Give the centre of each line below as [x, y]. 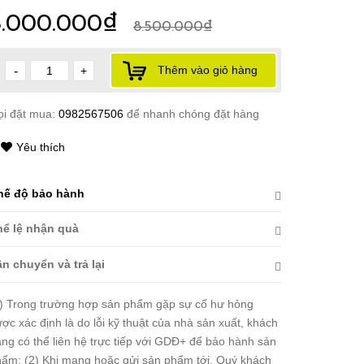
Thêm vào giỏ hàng [208, 70]
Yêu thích [41, 147]
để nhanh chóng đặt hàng [193, 114]
